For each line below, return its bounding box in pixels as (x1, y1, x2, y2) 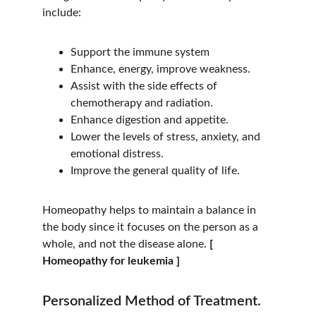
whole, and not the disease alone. (42, 238, 209, 250)
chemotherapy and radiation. (71, 97, 213, 109)
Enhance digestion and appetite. (71, 114, 229, 126)
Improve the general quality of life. (71, 165, 240, 176)
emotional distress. (71, 148, 164, 159)
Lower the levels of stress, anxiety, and (71, 131, 263, 142)
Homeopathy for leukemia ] (42, 255, 180, 267)
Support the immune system (71, 47, 209, 58)
